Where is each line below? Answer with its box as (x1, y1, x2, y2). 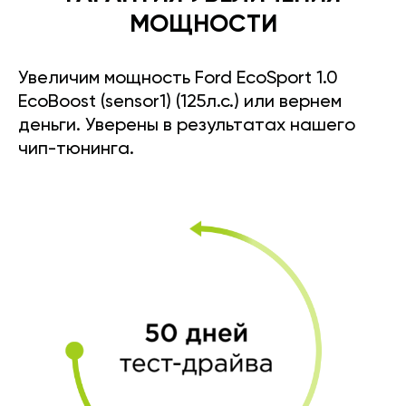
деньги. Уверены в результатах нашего (18, 116, 355, 135)
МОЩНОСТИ (129, 12, 277, 37)
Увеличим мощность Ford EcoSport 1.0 (18, 69, 338, 88)
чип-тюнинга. (18, 140, 134, 159)
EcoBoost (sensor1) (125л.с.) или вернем (18, 92, 342, 111)
